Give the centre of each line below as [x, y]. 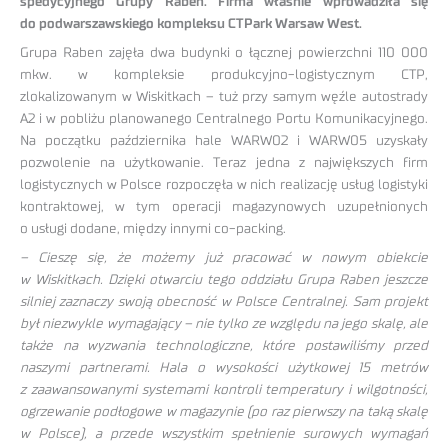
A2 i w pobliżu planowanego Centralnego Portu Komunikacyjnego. [224, 119]
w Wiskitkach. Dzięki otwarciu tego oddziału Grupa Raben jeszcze [224, 279]
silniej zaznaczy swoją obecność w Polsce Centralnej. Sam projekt [224, 301]
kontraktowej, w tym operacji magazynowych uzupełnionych [224, 207]
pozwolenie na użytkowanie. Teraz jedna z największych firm [224, 163]
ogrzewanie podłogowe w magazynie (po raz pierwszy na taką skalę [224, 411]
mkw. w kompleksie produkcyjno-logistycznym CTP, [224, 75]
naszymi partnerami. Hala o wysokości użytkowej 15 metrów [224, 367]
